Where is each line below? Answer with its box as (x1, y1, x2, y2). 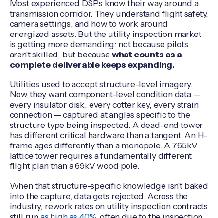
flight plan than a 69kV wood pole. (9, 161, 139, 171)
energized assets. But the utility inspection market (9, 28, 201, 39)
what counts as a (111, 49, 182, 59)
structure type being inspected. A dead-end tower (9, 120, 203, 130)
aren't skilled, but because (9, 49, 112, 59)
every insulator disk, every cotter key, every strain (9, 99, 199, 110)
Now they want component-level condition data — (9, 89, 200, 100)
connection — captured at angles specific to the (9, 109, 190, 120)
